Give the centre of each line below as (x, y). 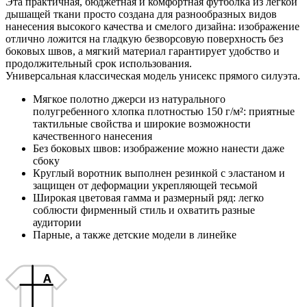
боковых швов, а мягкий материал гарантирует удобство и (143, 51)
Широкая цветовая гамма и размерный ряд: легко (148, 197)
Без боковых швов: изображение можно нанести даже (159, 148)
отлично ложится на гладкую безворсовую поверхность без (144, 38)
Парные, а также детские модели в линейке (135, 234)
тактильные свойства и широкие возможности (142, 123)
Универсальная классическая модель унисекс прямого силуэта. (153, 75)
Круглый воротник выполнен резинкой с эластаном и (159, 173)
